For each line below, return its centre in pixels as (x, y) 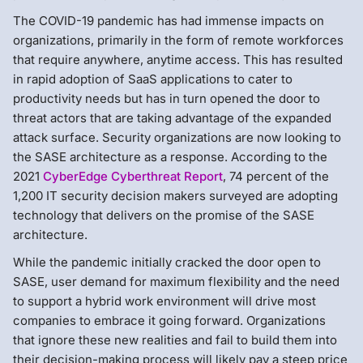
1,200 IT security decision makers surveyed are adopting (175, 195)
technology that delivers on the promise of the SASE (164, 215)
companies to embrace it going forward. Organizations (169, 320)
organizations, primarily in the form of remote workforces (178, 40)
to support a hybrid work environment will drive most (164, 301)
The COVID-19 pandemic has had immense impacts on (169, 20)
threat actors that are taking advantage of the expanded (172, 117)
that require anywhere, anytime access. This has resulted (178, 59)
